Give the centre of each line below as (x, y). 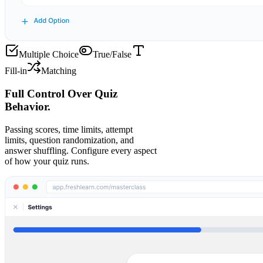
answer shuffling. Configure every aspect (81, 150)
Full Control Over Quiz (61, 93)
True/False (112, 55)
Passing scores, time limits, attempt (69, 129)
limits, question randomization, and (69, 140)
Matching (59, 71)
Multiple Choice (49, 55)
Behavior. (28, 106)
